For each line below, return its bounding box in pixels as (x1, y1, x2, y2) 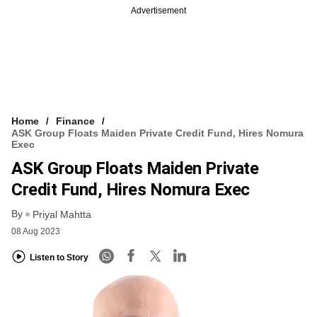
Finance (56, 115, 95, 127)
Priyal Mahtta (33, 209, 91, 221)
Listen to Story (30, 252, 88, 263)
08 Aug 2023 (11, 226, 60, 237)
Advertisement (131, 5, 186, 16)
